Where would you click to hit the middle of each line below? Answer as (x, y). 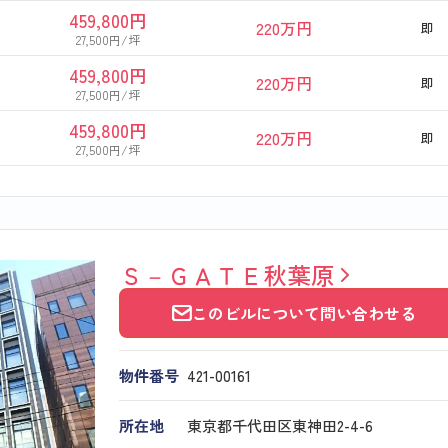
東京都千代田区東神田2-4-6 (279, 425)
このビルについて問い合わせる (303, 312)
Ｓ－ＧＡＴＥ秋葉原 (227, 274)
